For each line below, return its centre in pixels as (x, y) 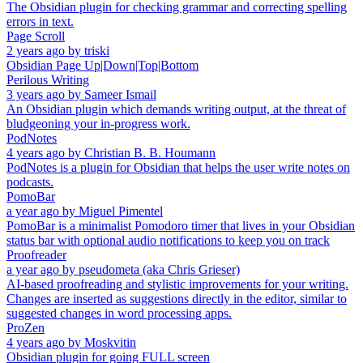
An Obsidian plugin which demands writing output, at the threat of (176, 109)
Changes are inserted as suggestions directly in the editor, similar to (177, 299)
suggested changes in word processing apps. (119, 314)
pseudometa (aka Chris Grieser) (159, 270)
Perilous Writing (48, 80)
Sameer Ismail (120, 95)
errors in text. (40, 22)
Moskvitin (110, 343)
